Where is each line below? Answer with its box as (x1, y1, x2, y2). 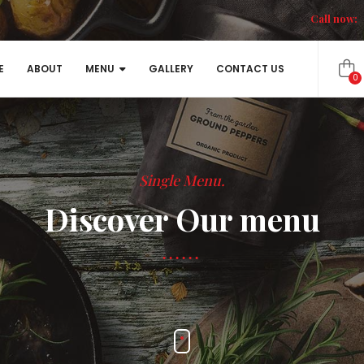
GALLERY (149, 62, 193, 76)
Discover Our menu (44, 198, 320, 240)
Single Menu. (139, 171, 225, 190)
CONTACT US (216, 62, 284, 76)
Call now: (310, 11, 357, 25)
